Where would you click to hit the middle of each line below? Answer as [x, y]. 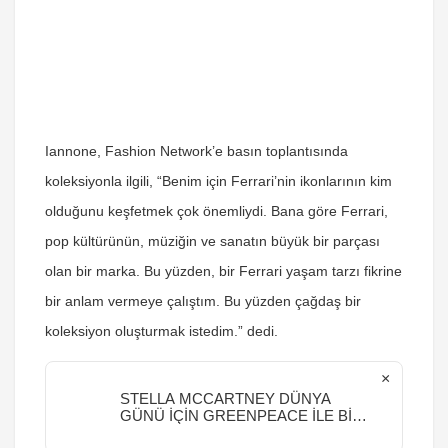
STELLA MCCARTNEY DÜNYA [226, 398]
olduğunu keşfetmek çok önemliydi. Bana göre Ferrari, [216, 211]
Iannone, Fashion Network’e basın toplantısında [196, 151]
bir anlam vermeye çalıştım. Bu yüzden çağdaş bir [203, 301]
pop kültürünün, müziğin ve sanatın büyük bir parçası [212, 241]
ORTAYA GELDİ [174, 432]
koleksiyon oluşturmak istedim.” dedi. [161, 331]
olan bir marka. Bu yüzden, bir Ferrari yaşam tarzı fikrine [223, 271]
